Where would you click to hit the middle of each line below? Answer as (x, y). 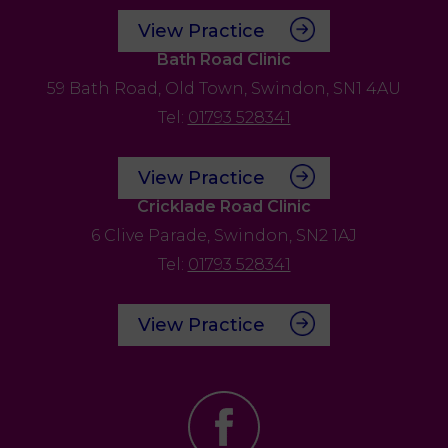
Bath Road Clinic (224, 59)
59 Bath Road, (104, 88)
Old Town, (206, 88)
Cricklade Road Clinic (224, 206)
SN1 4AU (367, 88)
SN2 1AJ (326, 235)
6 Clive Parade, (150, 235)
